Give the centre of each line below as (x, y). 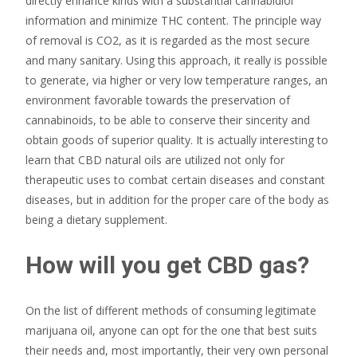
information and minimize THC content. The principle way (173, 20)
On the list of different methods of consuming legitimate (171, 310)
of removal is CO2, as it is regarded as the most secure (168, 40)
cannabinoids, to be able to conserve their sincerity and (168, 120)
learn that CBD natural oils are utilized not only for (155, 160)
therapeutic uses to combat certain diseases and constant (175, 180)
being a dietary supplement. (96, 220)
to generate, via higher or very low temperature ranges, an (177, 80)
